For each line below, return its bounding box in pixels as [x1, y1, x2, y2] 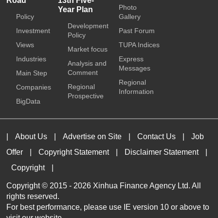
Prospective [67, 92, 104, 100]
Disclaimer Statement [125, 148, 199, 156]
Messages [119, 64, 150, 72]
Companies [16, 83, 52, 91]
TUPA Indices [119, 41, 160, 49]
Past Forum [119, 27, 155, 35]
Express [119, 55, 144, 63]
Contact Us [137, 132, 176, 141]
